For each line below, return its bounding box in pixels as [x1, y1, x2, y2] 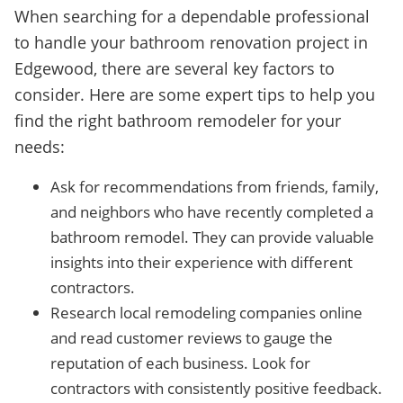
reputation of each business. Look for [50, 353, 310, 373]
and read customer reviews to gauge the [50, 327, 333, 348]
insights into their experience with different [50, 252, 353, 273]
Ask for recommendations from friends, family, [50, 176, 379, 197]
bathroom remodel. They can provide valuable [50, 227, 374, 247]
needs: [14, 136, 65, 157]
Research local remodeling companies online [50, 302, 363, 323]
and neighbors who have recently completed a [50, 201, 373, 222]
